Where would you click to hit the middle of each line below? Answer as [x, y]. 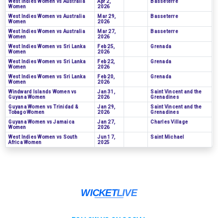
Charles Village [169, 122]
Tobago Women [27, 112]
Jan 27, [106, 122]
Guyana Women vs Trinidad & [43, 107]
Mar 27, [107, 31]
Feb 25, [106, 46]
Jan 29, [106, 107]
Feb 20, [106, 77]
